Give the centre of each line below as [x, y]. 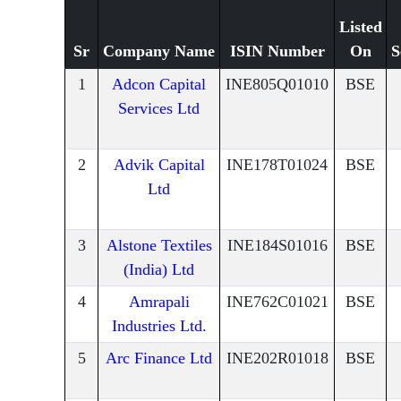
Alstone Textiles [159, 246]
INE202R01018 [277, 358]
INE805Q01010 [277, 85]
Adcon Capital [159, 85]
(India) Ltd [159, 270]
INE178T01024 [277, 165]
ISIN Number [277, 51]
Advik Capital [159, 165]
